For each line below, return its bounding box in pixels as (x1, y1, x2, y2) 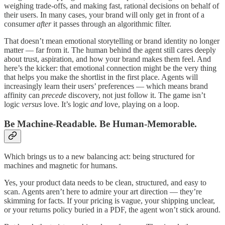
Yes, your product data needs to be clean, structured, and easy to (4, 178, 206, 187)
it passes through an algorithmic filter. (51, 19, 171, 28)
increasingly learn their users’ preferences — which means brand (4, 81, 208, 90)
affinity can (4, 90, 42, 99)
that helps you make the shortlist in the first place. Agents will (4, 72, 198, 81)
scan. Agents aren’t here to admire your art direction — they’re (4, 187, 202, 196)
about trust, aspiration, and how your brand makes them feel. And (4, 54, 211, 63)
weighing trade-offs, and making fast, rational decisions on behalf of (4, 1, 219, 10)
